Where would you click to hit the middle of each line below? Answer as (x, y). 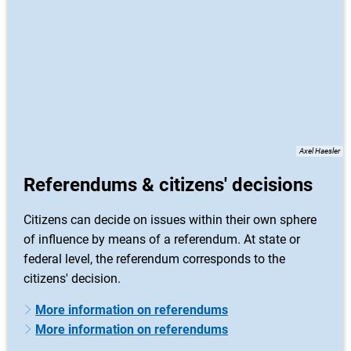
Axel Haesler (320, 151)
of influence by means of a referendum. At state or (162, 239)
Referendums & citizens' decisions (168, 185)
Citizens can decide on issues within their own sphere (170, 220)
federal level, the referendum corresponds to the (154, 259)
